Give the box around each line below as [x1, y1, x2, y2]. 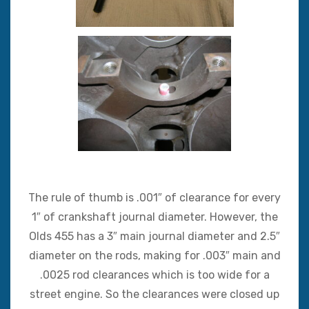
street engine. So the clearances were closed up [30, 287, 279, 301]
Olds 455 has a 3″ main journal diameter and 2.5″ [29, 229, 280, 243]
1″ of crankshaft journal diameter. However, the [31, 210, 278, 223]
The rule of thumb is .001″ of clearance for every [28, 190, 281, 204]
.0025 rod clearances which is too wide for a [39, 268, 270, 281]
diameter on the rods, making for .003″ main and [28, 248, 281, 262]
